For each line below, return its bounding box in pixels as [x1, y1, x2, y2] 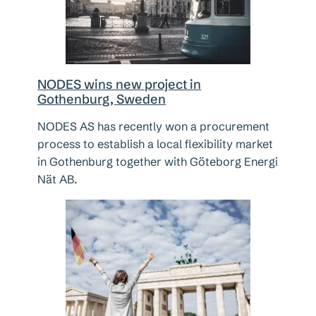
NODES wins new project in [37, 76, 202, 92]
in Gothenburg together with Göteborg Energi [37, 154, 279, 169]
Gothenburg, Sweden [37, 91, 166, 107]
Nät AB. [37, 172, 78, 186]
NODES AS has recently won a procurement [37, 119, 270, 133]
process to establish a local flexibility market [37, 137, 274, 151]
